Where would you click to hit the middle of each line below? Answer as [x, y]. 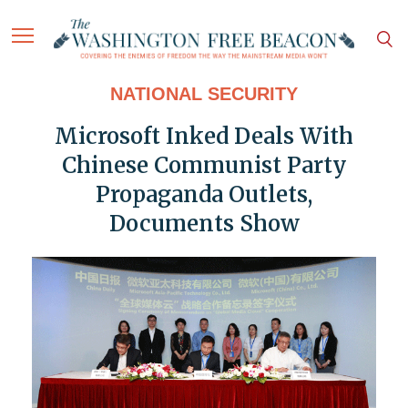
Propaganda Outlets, [204, 195]
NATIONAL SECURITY [204, 94]
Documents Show [204, 224]
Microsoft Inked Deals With [204, 137]
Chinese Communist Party [204, 166]
